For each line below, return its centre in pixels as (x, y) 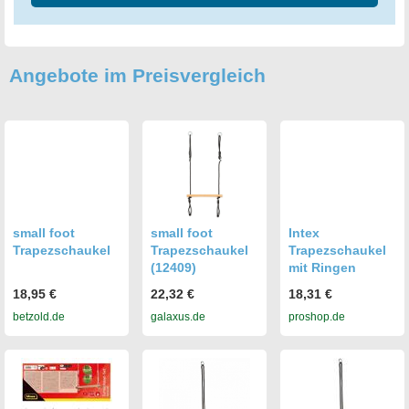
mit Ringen (322, 268)
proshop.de (317, 317)
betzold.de (39, 317)
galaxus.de (178, 317)
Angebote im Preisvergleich (137, 76)
